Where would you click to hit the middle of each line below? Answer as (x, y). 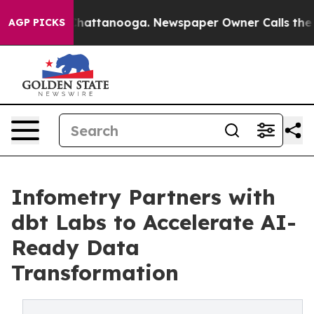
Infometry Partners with (143, 197)
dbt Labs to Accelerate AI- (154, 222)
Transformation (95, 273)
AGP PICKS (37, 22)
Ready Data (75, 247)
